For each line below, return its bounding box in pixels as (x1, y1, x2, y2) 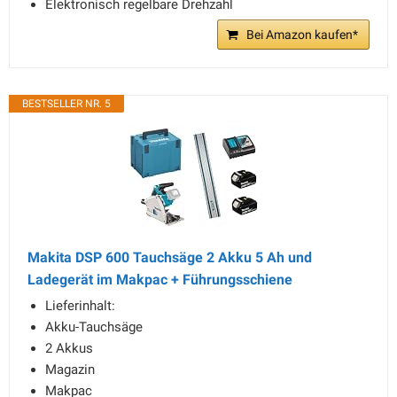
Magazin (45, 362, 95, 378)
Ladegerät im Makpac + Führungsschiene (27, 271, 292, 288)
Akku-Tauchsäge (45, 319, 143, 335)
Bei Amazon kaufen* (246, 27, 358, 42)
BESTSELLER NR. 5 (22, 97, 111, 110)
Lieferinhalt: (45, 298, 115, 314)
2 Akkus (45, 340, 93, 356)
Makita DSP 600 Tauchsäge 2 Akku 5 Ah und (27, 249, 312, 266)
